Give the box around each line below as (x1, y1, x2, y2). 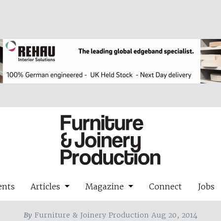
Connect (148, 181, 182, 191)
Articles (31, 181, 63, 191)
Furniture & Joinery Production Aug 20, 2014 (32, 210, 197, 220)
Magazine (85, 181, 126, 191)
